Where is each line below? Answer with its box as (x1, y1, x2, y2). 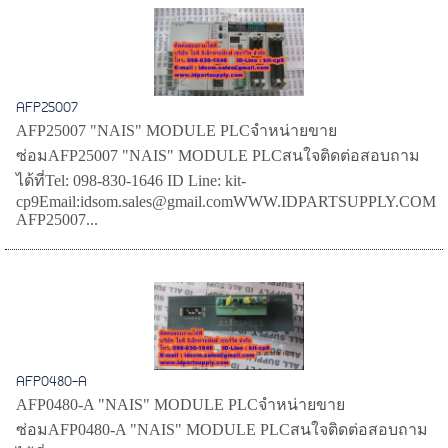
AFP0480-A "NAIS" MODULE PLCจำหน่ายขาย (16, 396, 346, 414)
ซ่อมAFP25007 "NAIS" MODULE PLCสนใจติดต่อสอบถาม (16, 147, 421, 165)
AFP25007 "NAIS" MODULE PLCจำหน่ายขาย (16, 122, 338, 140)
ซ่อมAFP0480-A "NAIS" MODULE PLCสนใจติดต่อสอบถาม (16, 421, 429, 439)
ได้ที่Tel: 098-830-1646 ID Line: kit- (16, 172, 247, 190)
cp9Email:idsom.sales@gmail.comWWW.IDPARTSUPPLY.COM (16, 193, 437, 211)
